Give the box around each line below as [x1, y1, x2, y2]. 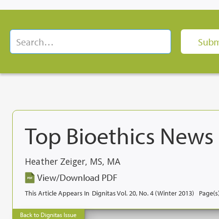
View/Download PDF [37, 171, 117, 183]
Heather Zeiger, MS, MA [25, 155, 120, 167]
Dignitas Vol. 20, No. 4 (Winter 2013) [92, 188, 194, 197]
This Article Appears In [25, 188, 89, 197]
